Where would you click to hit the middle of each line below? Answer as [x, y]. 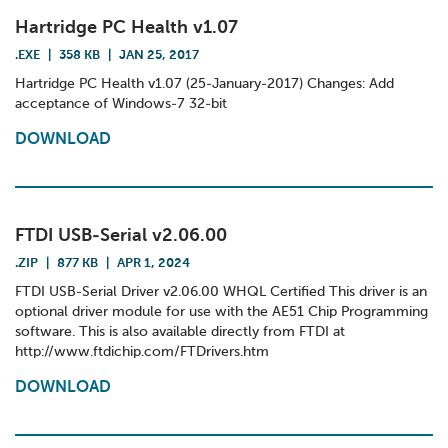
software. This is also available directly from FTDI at [180, 332]
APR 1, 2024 [153, 263]
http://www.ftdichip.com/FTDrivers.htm [142, 352]
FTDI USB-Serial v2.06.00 [121, 236]
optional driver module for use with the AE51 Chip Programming [221, 312]
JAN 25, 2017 [159, 55]
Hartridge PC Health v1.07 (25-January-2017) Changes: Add [204, 84]
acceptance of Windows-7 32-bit [121, 104]
